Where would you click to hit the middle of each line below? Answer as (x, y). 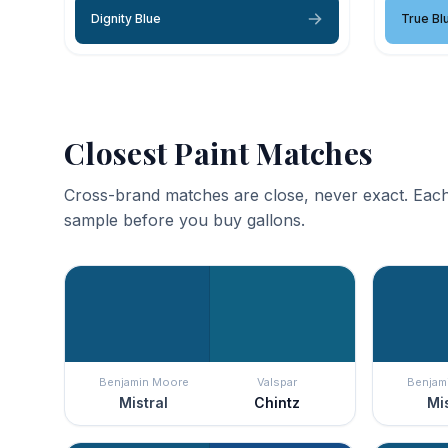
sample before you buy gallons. (184, 219)
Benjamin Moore (143, 381)
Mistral (143, 402)
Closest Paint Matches (219, 152)
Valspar (276, 381)
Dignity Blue (126, 18)
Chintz (276, 402)
